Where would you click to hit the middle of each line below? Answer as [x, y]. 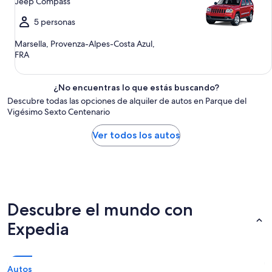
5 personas [55, 22]
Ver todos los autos [136, 135]
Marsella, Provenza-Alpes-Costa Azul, [85, 44]
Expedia [38, 229]
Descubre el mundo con [100, 209]
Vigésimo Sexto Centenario [59, 112]
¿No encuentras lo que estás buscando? [136, 87]
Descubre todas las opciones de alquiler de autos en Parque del [127, 101]
